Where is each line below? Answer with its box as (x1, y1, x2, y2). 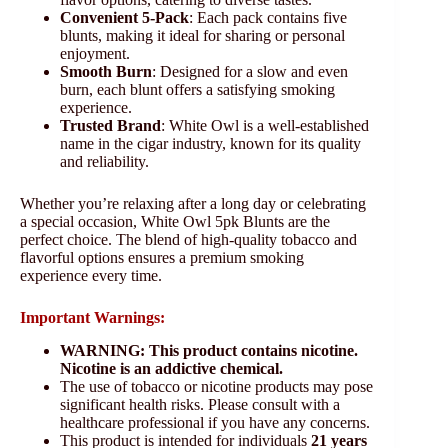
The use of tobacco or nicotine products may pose (60, 378, 373, 396)
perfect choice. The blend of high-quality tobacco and (20, 231, 357, 249)
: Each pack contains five (189, 9, 347, 27)
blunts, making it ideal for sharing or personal (60, 27, 345, 45)
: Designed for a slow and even (152, 63, 348, 81)
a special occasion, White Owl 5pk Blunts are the (20, 213, 330, 231)
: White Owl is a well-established (161, 117, 369, 135)
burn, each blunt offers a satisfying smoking (60, 81, 335, 99)
